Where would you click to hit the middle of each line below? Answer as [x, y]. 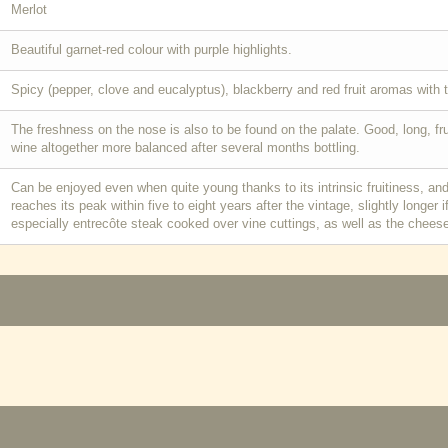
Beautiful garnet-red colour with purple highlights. [151, 49]
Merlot [29, 9]
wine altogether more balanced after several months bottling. [185, 147]
